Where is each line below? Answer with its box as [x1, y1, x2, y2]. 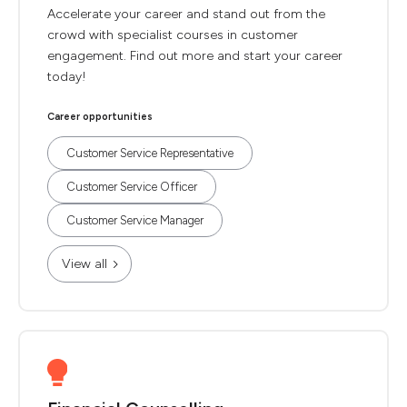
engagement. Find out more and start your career [47, 48, 342, 64]
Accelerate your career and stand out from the [47, 6, 325, 22]
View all [62, 256, 107, 272]
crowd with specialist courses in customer [47, 27, 298, 43]
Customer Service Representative [66, 146, 233, 160]
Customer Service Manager [66, 213, 203, 227]
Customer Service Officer [66, 180, 197, 194]
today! [47, 69, 86, 84]
